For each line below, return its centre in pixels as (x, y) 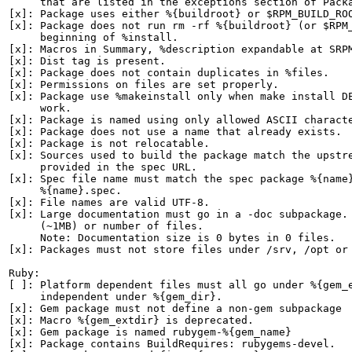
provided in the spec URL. (103, 167)
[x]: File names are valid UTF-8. (109, 202)
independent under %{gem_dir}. (115, 297)
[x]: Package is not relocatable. (109, 143)
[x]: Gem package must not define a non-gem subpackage (175, 308)
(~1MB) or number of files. (106, 226)
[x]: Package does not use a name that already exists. (175, 132)
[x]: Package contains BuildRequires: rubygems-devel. (172, 344)
